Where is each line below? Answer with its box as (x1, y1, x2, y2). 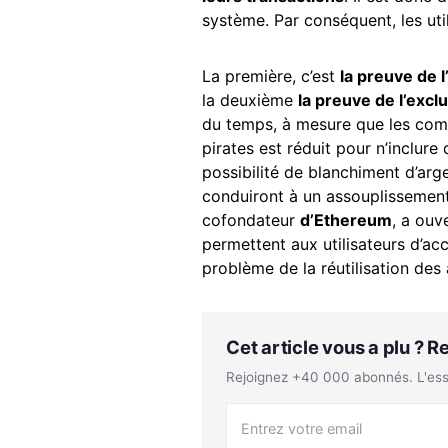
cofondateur (202, 209, 300, 230)
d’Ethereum (300, 209, 392, 230)
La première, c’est (202, 65, 340, 86)
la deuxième (202, 89, 298, 110)
